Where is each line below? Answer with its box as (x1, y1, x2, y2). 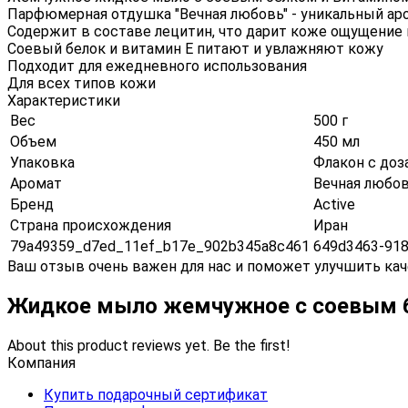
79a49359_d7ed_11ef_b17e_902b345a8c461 (10, 237, 310, 255)
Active (313, 195, 355, 213)
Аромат (10, 174, 62, 192)
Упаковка (10, 153, 75, 171)
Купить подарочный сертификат (44, 385, 268, 403)
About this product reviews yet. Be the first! (7, 336, 291, 354)
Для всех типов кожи (7, 74, 156, 92)
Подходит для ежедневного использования (7, 56, 307, 75)
